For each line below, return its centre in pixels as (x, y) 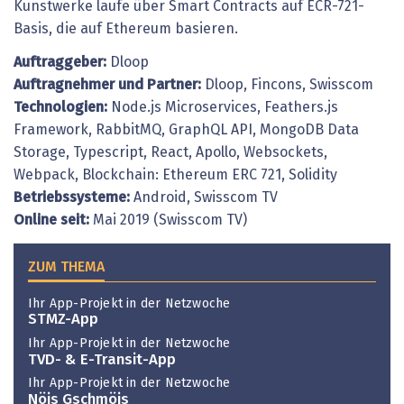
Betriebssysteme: (73, 198)
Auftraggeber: (62, 63)
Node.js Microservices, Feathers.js (225, 108)
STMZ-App (63, 320)
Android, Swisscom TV (206, 198)
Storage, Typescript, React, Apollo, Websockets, (170, 153)
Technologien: (62, 108)
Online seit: (53, 220)
